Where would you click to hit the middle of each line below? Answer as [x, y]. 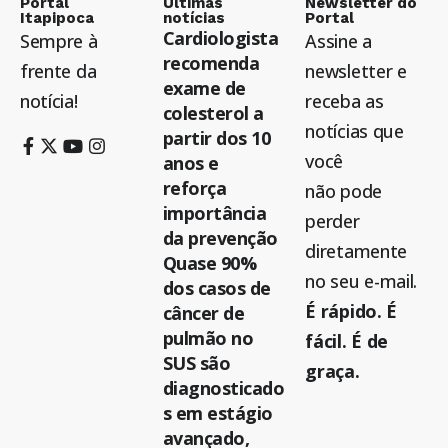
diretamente [356, 251]
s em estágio [217, 413]
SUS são [196, 363]
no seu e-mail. [361, 281]
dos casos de [216, 288]
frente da [58, 71]
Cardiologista [220, 38]
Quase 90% [209, 263]
